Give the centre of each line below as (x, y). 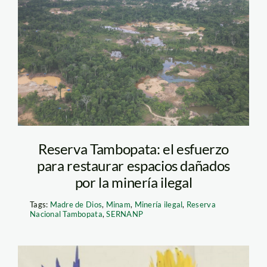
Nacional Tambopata (66, 214)
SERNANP (125, 214)
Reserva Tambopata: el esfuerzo (133, 149)
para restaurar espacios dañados (133, 166)
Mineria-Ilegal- (100, 38)
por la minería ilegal (133, 182)
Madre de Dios (76, 205)
